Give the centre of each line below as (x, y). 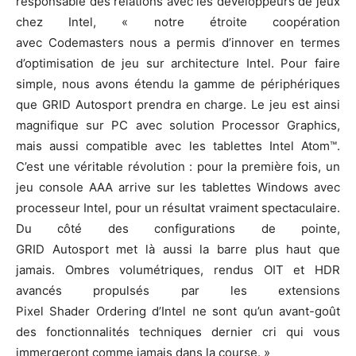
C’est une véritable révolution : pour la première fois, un (178, 166)
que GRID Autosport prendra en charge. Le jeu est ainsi (178, 104)
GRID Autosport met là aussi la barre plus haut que (178, 249)
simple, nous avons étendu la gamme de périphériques (178, 83)
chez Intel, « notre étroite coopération (178, 21)
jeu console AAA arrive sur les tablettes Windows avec (178, 187)
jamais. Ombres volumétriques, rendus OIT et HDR (178, 269)
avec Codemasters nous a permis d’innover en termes (178, 42)
